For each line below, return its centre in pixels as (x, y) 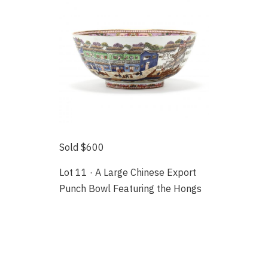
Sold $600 (82, 147)
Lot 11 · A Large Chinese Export (128, 173)
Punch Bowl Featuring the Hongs (131, 189)
